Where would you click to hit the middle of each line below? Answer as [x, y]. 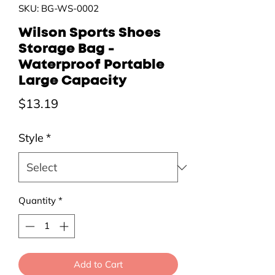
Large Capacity [73, 81]
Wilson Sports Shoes [90, 33]
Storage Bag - [66, 49]
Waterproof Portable [91, 65]
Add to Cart [98, 264]
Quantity [37, 201]
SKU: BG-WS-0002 [59, 9]
